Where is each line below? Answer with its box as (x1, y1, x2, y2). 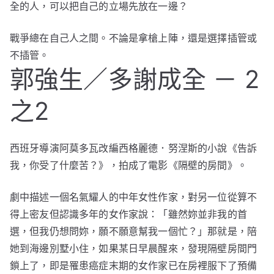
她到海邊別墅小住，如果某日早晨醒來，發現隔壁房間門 (10, 242, 257, 255)
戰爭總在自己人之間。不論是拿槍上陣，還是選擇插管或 (10, 32, 257, 45)
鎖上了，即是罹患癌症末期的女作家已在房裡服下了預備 (10, 259, 257, 272)
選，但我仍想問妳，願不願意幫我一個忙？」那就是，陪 (10, 225, 257, 238)
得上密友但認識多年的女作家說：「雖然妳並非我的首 (10, 208, 247, 221)
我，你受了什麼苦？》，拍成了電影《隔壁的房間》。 (10, 159, 247, 172)
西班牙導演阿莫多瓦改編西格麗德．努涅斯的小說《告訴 (10, 142, 257, 155)
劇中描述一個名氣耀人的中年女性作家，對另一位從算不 (10, 191, 257, 204)
